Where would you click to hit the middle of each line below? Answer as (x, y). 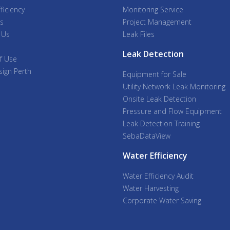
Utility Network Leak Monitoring (174, 86)
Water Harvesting (151, 188)
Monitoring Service (153, 9)
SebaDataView (147, 136)
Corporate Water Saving (162, 200)
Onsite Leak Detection (159, 99)
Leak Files (139, 34)
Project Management (157, 22)
